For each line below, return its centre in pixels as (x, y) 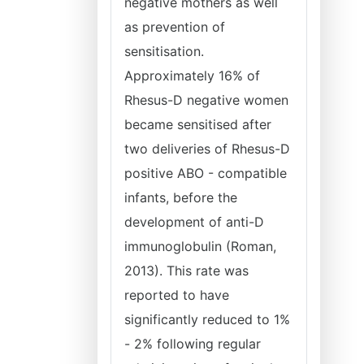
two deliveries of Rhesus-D (207, 149)
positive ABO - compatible (206, 173)
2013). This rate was (186, 271)
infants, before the (181, 197)
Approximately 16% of (192, 76)
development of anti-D (194, 222)
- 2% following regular (193, 344)
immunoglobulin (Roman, (200, 246)
